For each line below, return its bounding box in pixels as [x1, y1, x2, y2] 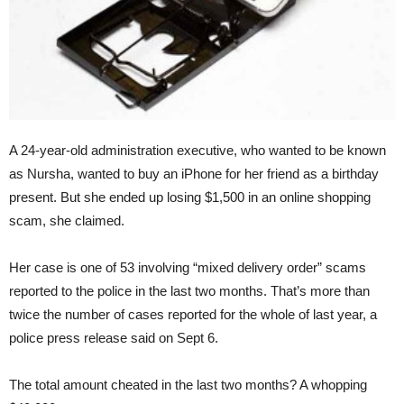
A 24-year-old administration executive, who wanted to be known [9, 142, 386, 158]
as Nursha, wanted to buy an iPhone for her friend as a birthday [9, 165, 379, 181]
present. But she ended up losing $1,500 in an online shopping [9, 188, 371, 205]
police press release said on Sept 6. [9, 329, 218, 345]
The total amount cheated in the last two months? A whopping [9, 376, 367, 392]
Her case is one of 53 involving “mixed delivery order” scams [9, 259, 366, 275]
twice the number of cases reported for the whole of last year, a [9, 306, 377, 322]
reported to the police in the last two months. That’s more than [9, 282, 370, 298]
